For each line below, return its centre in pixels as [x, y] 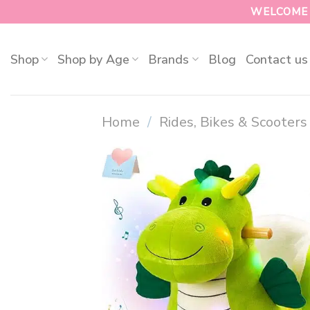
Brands [169, 59]
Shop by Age [94, 59]
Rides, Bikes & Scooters [233, 122]
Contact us [276, 59]
